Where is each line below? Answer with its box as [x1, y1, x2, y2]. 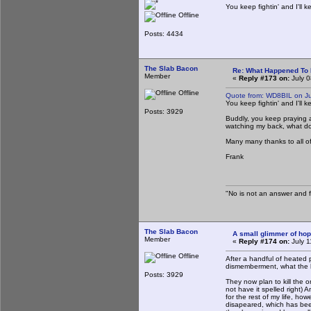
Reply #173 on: [239, 74, 289, 82]
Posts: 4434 [144, 29, 183, 37]
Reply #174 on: [239, 237, 289, 245]
